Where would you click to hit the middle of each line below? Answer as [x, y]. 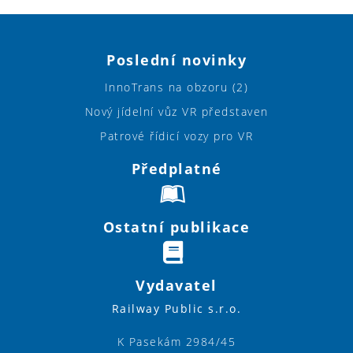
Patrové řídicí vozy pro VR [176, 136]
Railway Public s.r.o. [176, 309]
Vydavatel [176, 286]
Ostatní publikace [176, 227]
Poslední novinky [176, 60]
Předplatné [176, 169]
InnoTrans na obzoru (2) [176, 87]
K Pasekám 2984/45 [176, 342]
